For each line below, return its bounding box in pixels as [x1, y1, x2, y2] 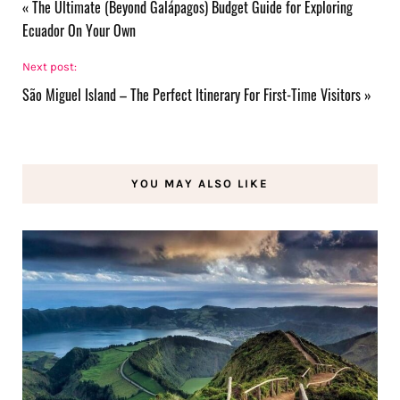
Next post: [22, 59, 77, 73]
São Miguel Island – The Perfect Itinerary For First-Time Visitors [22, 83, 361, 105]
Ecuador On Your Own [22, 19, 136, 41]
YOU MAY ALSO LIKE [131, 176, 269, 190]
